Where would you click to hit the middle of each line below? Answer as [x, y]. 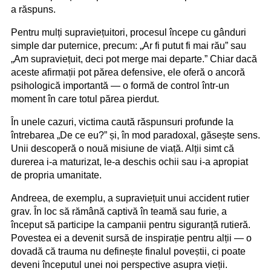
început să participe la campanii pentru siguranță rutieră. [131, 224]
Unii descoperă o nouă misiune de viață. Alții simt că [122, 148]
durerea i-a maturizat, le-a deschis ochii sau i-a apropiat [129, 162]
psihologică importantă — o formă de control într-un [120, 85]
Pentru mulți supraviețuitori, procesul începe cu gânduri [129, 32]
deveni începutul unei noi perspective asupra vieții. [119, 264]
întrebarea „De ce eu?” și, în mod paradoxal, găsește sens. [135, 135]
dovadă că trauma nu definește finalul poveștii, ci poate [128, 251]
